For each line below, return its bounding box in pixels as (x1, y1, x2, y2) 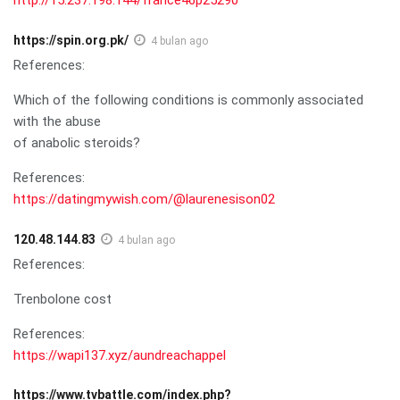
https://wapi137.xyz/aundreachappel (13, 346, 226, 363)
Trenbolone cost (13, 290, 112, 307)
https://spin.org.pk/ (13, 32, 129, 47)
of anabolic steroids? (13, 134, 140, 151)
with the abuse (13, 112, 101, 129)
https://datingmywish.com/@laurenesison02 (13, 190, 275, 207)
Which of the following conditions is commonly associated (13, 91, 363, 108)
